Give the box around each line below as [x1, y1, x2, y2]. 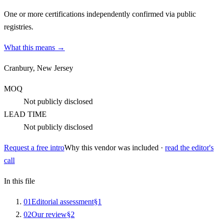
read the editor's [165, 143, 214, 152]
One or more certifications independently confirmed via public [4, 9, 196, 18]
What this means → [4, 43, 65, 52]
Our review [31, 210, 67, 219]
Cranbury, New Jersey [4, 63, 73, 72]
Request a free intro [4, 143, 64, 152]
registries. [4, 22, 33, 31]
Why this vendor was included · [64, 143, 163, 152]
